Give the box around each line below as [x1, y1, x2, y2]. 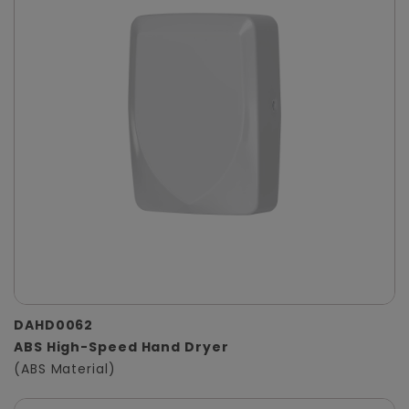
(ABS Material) [14, 360, 116, 379]
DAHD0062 [14, 316, 94, 335]
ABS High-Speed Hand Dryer [14, 338, 229, 357]
